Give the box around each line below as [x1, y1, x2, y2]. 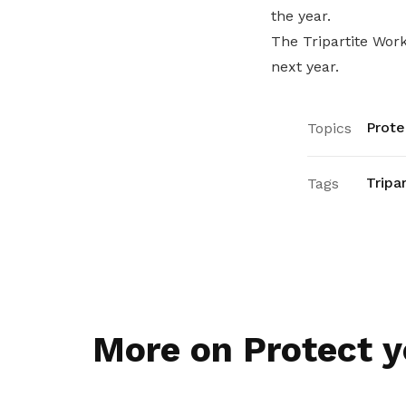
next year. [270, 58, 339, 75]
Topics [306, 120, 352, 137]
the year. [270, 7, 331, 24]
